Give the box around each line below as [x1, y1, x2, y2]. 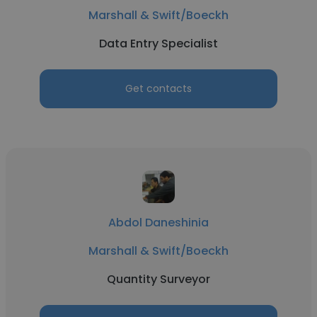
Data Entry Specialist [99, 35, 218, 52]
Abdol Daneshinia [108, 214, 209, 231]
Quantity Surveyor [107, 271, 210, 287]
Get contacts [125, 81, 192, 96]
